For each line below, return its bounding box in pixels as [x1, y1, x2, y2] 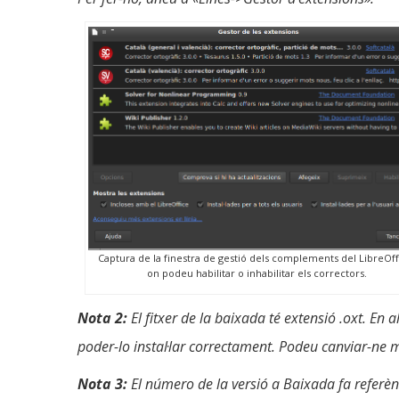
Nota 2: [77, 308, 127, 329]
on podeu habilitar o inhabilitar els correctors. [146, 266, 367, 281]
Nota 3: [77, 374, 127, 395]
